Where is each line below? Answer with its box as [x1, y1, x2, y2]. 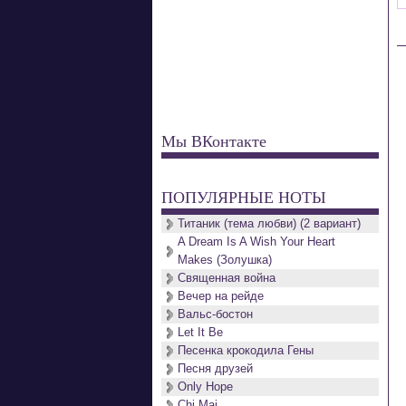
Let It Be [178, 325, 223, 339]
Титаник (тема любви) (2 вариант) [178, 217, 361, 230]
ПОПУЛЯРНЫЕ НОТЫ [161, 186, 326, 208]
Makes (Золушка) [178, 253, 272, 266]
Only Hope [178, 380, 233, 393]
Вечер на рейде [178, 289, 264, 303]
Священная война [178, 271, 275, 285]
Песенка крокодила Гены [178, 343, 314, 357]
